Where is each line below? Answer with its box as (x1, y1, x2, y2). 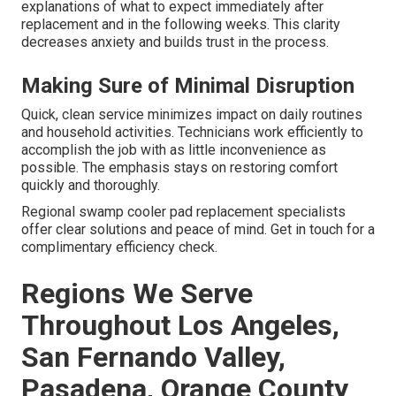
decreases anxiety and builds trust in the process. (21, 33, 329, 50)
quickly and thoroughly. (21, 176, 160, 194)
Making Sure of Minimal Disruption (21, 72, 354, 98)
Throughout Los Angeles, (21, 308, 339, 342)
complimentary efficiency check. (21, 238, 217, 255)
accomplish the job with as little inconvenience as (21, 141, 326, 158)
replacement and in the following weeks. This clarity (21, 15, 340, 33)
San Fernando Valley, (21, 339, 286, 374)
